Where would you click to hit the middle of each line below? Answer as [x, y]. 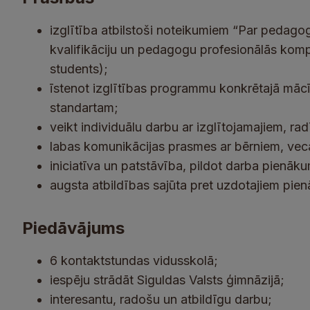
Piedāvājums [73, 228]
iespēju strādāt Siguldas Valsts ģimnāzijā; [167, 280]
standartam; [84, 108]
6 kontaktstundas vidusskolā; [134, 261]
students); [79, 69]
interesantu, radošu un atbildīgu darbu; [161, 299]
